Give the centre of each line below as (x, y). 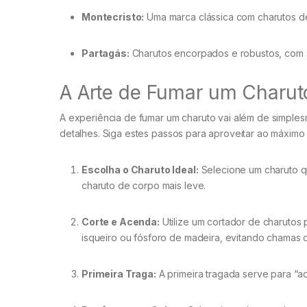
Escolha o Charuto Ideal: (140, 170)
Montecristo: (113, 17)
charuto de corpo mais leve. (144, 186)
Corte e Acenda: (121, 222)
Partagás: (106, 53)
